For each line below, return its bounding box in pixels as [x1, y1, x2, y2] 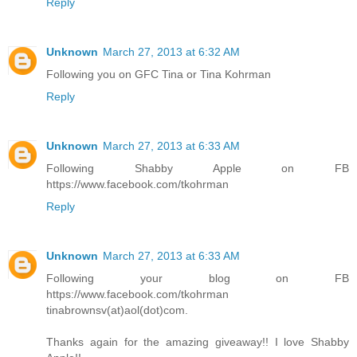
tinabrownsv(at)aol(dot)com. [46, 303, 188, 316]
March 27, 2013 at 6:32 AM [103, 45, 240, 58]
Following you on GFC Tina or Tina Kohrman [46, 67, 271, 80]
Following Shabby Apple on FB [46, 161, 349, 175]
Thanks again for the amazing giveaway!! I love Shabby [46, 335, 349, 348]
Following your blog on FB [46, 271, 349, 284]
